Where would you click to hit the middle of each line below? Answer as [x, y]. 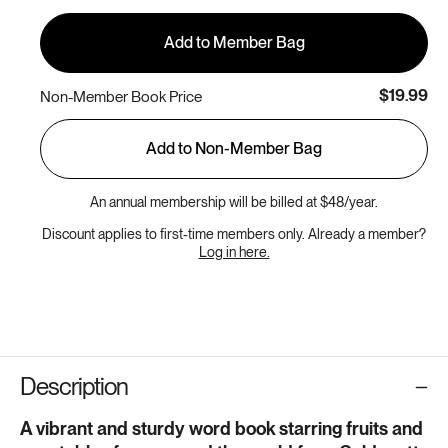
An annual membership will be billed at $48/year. [234, 202]
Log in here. [234, 252]
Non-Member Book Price [121, 96]
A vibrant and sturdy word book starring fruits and [221, 429]
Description [74, 387]
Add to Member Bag [234, 43]
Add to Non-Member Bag [234, 149]
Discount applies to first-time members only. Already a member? [234, 234]
